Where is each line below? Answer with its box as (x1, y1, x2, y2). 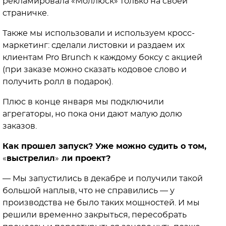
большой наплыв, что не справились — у (3, 187, 175, 195)
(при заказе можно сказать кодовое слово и (3, 66, 187, 74)
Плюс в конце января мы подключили (3, 98, 164, 106)
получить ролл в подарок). (3, 78, 113, 86)
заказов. (3, 122, 37, 131)
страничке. (3, 9, 48, 18)
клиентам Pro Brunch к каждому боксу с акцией (3, 53, 202, 62)
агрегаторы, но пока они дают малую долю (3, 110, 182, 119)
